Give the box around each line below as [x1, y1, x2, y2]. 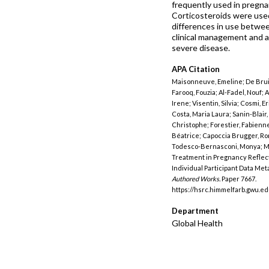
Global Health [172, 218, 223, 228]
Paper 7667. [220, 175, 256, 183]
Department [172, 206, 219, 216]
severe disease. [172, 43, 230, 53]
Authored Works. [172, 175, 220, 183]
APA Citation [172, 64, 220, 74]
